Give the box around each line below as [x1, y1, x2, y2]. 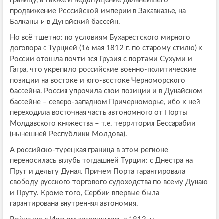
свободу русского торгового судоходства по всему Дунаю [9, 178, 208, 186]
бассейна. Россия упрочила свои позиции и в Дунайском [9, 87, 202, 95]
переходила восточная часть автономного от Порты [9, 109, 188, 116]
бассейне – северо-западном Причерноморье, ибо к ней [9, 98, 200, 106]
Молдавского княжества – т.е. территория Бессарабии [9, 119, 196, 127]
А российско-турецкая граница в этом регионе [9, 146, 168, 153]
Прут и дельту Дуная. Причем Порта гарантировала [9, 167, 185, 175]
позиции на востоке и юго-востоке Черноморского [9, 76, 185, 84]
